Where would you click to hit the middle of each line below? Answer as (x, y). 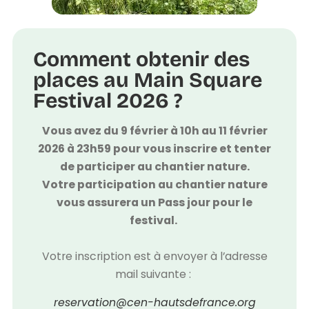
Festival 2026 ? (108, 100)
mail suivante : (154, 274)
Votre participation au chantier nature (154, 184)
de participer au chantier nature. (154, 166)
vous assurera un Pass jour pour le (154, 202)
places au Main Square (148, 80)
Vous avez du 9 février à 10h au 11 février (154, 130)
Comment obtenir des (141, 59)
